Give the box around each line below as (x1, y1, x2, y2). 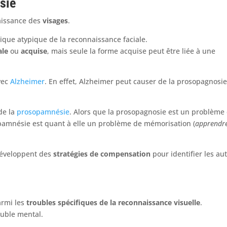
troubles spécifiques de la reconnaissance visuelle (26, 197, 201, 207)
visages (43, 15, 68, 25)
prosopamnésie (17, 106, 70, 117)
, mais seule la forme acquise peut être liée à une (47, 46, 216, 56)
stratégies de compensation (53, 148, 151, 159)
